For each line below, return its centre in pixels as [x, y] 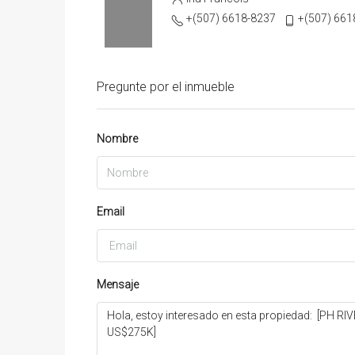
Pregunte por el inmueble [166, 86]
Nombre [117, 138]
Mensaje [118, 284]
